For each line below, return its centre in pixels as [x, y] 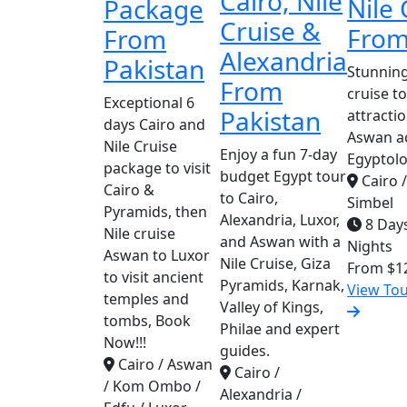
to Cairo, [249, 198]
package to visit [157, 168]
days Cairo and [154, 124]
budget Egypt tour [283, 176]
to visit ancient [154, 277]
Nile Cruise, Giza [276, 263]
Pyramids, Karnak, [283, 285]
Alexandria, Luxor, [280, 220]
